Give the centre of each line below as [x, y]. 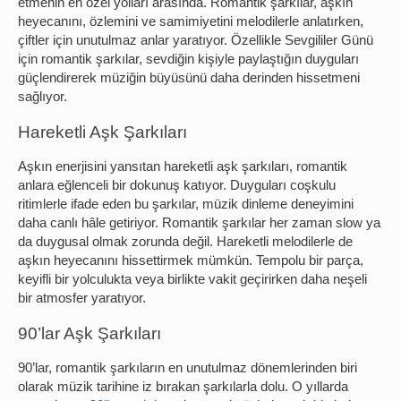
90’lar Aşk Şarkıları [90, 334]
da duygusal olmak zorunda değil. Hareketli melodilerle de [185, 242]
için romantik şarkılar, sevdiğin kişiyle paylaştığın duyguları [188, 60]
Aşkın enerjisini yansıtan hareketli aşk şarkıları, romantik [183, 167]
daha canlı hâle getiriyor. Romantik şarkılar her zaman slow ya [199, 223]
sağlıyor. [44, 97]
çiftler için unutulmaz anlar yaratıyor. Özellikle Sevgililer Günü [196, 41]
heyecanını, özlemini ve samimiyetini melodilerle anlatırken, [191, 22]
